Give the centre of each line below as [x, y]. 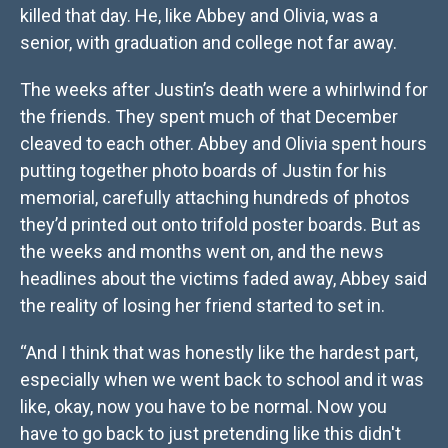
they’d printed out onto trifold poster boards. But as [220, 225]
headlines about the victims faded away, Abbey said [223, 279]
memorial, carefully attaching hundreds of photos [215, 198]
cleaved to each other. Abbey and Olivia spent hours [223, 144]
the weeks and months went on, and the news [202, 252]
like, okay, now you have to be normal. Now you [203, 407]
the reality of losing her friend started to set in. [202, 306]
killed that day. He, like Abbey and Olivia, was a [199, 16]
